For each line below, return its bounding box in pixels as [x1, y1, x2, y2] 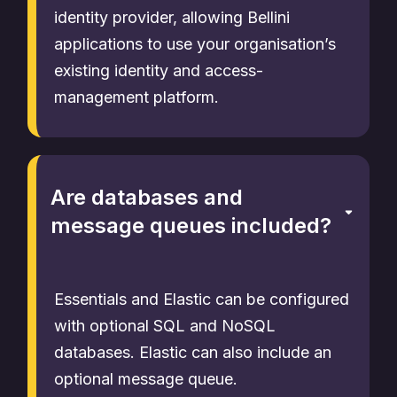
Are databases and [51, 184, 243, 210]
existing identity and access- [54, 61, 263, 80]
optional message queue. [54, 370, 237, 388]
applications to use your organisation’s [54, 35, 336, 53]
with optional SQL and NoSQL [54, 316, 276, 335]
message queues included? [51, 213, 331, 238]
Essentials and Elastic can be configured [54, 290, 349, 308]
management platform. [54, 88, 219, 106]
